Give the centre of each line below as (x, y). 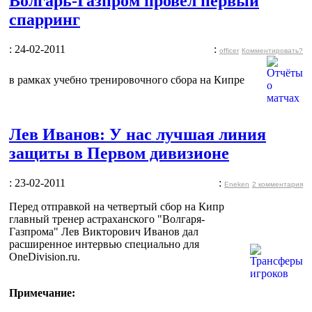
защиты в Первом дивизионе (119, 153)
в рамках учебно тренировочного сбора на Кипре (127, 79)
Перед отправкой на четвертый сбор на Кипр (117, 206)
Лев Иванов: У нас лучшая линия (138, 134)
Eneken (237, 184)
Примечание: (42, 292)
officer (229, 50)
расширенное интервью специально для (104, 244)
